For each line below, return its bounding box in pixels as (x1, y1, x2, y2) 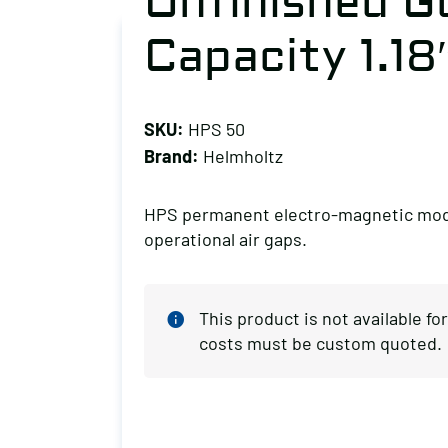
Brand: (144, 145, 199, 167)
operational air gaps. (144, 228, 307, 250)
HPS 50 (184, 118, 245, 140)
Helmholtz (199, 145, 283, 167)
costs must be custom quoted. (199, 332, 442, 354)
